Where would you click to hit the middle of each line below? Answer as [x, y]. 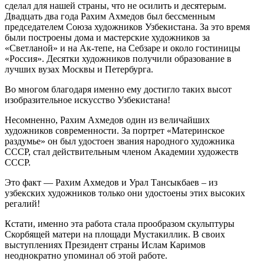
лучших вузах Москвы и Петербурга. [79, 70]
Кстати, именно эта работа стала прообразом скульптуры [120, 224]
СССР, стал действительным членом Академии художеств [122, 152]
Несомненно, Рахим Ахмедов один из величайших [107, 120]
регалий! [22, 204]
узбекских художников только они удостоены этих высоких [125, 193]
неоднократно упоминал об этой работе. [86, 256]
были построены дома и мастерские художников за [107, 38]
